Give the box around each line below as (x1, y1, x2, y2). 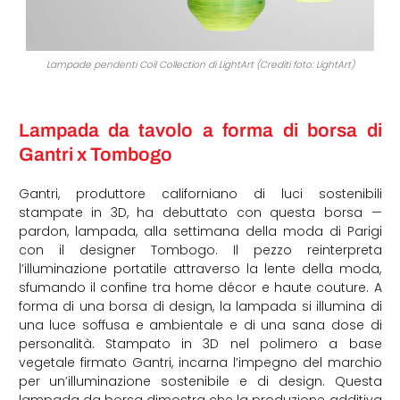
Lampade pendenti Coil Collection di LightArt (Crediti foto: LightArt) (46, 57, 354, 71)
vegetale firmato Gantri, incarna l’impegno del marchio (18, 353, 382, 371)
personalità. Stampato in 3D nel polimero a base (18, 334, 382, 353)
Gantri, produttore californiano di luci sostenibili (18, 184, 382, 203)
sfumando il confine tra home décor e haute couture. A (18, 278, 382, 296)
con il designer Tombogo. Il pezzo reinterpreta (18, 240, 382, 259)
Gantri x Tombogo (18, 144, 172, 164)
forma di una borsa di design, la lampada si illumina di (18, 296, 382, 315)
